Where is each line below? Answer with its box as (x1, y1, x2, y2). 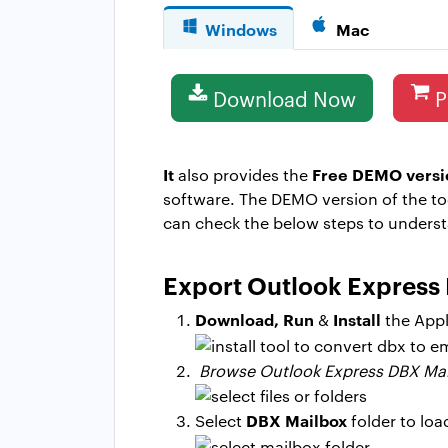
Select (195, 410, 246, 432)
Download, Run (195, 307, 314, 330)
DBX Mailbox (246, 409, 347, 432)
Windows (205, 17, 277, 40)
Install (333, 307, 381, 330)
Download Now (213, 83, 356, 112)
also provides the (178, 163, 312, 185)
